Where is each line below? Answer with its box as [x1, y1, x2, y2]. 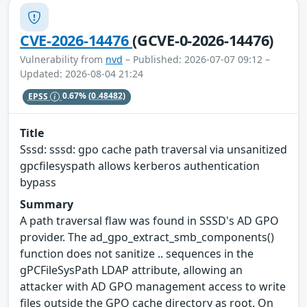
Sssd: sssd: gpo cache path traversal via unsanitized [20, 141, 287, 157]
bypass [20, 174, 56, 190]
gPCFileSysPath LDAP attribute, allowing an [20, 262, 243, 278]
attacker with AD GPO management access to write [20, 278, 286, 294]
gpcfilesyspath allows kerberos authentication [20, 158, 260, 173]
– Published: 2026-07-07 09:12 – [123, 53, 270, 66]
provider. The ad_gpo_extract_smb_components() [20, 229, 274, 245]
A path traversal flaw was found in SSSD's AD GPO [20, 212, 279, 228]
